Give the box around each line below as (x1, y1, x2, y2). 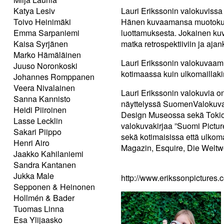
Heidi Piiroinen (13, 103, 66, 115)
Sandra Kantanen (13, 158, 76, 170)
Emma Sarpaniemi (13, 26, 79, 38)
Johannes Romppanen (13, 70, 94, 82)
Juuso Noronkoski (13, 59, 77, 71)
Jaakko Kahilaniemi (13, 147, 83, 159)
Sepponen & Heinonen (13, 180, 95, 192)
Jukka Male (13, 169, 54, 181)
